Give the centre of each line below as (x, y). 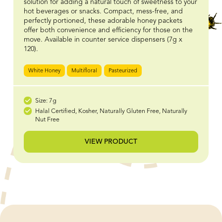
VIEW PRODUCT (111, 142)
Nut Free (47, 120)
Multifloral (84, 71)
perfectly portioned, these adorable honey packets (103, 21)
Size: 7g (46, 101)
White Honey (44, 71)
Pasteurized (123, 71)
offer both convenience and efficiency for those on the (108, 30)
